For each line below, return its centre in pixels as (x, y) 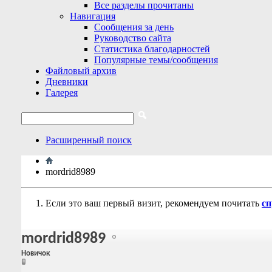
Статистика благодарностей (152, 49)
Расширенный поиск (89, 140)
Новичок (36, 254)
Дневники (67, 82)
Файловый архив (81, 71)
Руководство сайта (133, 38)
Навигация (93, 16)
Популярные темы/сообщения (156, 60)
